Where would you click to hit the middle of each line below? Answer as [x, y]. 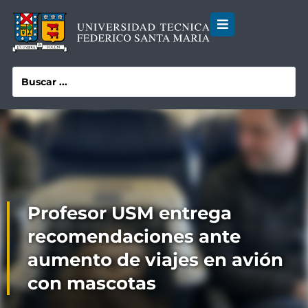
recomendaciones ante [134, 237]
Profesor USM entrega [130, 213]
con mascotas [92, 284]
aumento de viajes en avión [155, 260]
